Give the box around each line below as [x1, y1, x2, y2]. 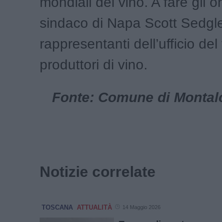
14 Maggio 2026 [122, 204, 161, 210]
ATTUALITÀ [77, 203, 112, 211]
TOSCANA [42, 203, 73, 211]
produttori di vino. [40, 56, 148, 72]
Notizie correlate [40, 163, 156, 180]
